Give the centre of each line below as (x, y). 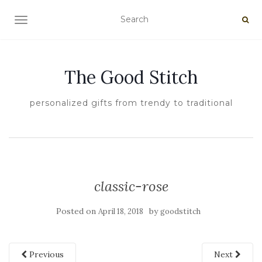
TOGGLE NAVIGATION (67, 21)
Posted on (77, 211)
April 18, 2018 (120, 211)
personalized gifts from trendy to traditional (131, 103)
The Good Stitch (131, 77)
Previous (45, 254)
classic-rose (131, 186)
